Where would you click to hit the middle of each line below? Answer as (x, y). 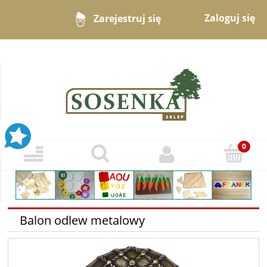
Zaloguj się (229, 18)
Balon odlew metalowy (82, 221)
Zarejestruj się (128, 19)
